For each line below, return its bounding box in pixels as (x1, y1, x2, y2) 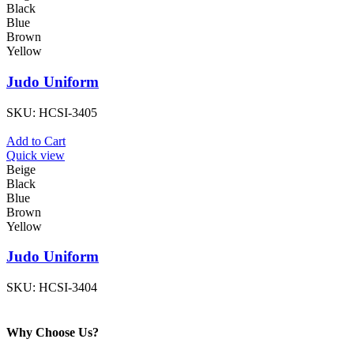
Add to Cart (6, 134, 66, 148)
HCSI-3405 (39, 105, 97, 119)
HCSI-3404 (39, 281, 97, 295)
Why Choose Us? (6, 326, 99, 340)
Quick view (6, 148, 65, 162)
